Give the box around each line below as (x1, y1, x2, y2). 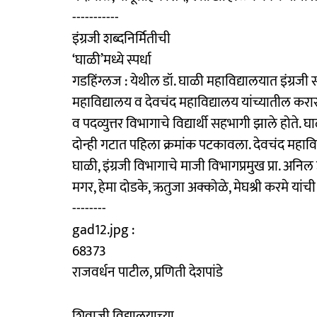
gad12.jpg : (72, 217, 134, 242)
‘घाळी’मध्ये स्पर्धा (72, 47, 151, 72)
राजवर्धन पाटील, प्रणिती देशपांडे (72, 260, 223, 284)
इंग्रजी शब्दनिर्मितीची (72, 26, 171, 51)
